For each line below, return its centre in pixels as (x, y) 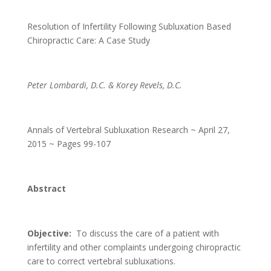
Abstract (46, 188)
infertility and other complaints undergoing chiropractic (134, 247)
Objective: (51, 233)
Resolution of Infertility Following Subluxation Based (129, 26)
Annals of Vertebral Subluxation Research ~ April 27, (128, 130)
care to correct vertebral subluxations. (102, 261)
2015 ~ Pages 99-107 (70, 144)
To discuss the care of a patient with (147, 233)
